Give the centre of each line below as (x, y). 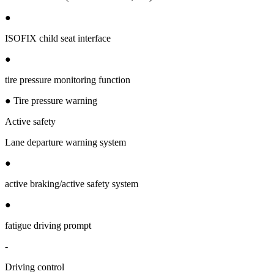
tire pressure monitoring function (68, 80)
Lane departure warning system (65, 142)
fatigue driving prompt (48, 225)
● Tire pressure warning (51, 100)
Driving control (35, 267)
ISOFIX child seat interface (58, 38)
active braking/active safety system (72, 183)
